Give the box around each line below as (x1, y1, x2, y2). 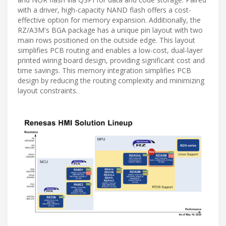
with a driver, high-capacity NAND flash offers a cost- (18, 5, 191, 15)
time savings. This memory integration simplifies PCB (18, 66, 191, 76)
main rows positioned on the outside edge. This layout (18, 35, 195, 45)
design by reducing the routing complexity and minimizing (18, 76, 204, 86)
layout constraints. (18, 86, 78, 96)
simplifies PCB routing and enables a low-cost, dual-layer (18, 45, 203, 55)
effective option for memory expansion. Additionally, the (18, 15, 201, 25)
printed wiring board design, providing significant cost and (18, 55, 205, 66)
